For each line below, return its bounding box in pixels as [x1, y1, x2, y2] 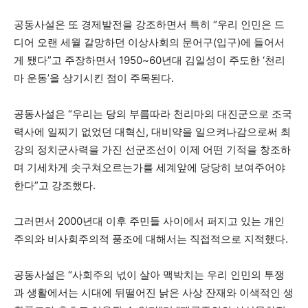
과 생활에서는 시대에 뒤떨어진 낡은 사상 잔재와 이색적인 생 [14, 286, 294, 299]
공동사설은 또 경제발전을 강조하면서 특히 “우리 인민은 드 [14, 18, 285, 31]
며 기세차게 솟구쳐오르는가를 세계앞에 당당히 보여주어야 [14, 161, 285, 174]
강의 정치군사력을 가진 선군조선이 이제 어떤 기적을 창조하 [14, 143, 291, 156]
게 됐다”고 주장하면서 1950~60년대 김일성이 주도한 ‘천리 [14, 54, 285, 67]
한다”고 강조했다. [14, 179, 96, 192]
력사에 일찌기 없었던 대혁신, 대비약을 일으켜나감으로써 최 [14, 125, 291, 138]
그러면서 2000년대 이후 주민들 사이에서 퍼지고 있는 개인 [14, 214, 285, 228]
